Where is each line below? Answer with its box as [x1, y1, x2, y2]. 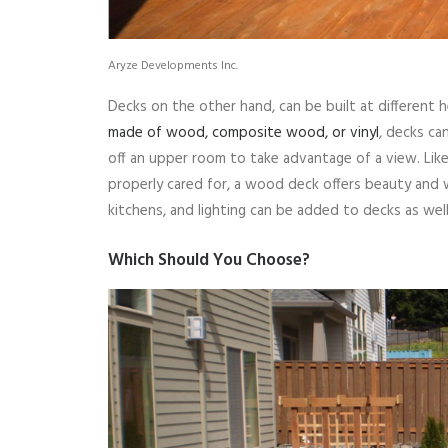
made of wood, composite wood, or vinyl [108, 120, 379, 145]
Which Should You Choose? [108, 246, 310, 274]
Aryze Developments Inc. [108, 55, 238, 76]
